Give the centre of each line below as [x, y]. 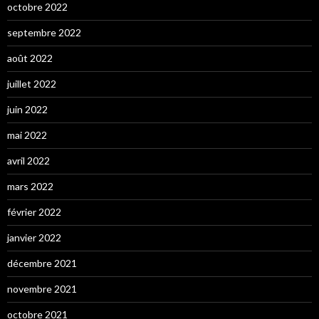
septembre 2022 [44, 32]
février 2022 [34, 211]
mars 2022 [30, 186]
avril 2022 [28, 160]
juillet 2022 [32, 83]
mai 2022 [27, 135]
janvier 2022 [34, 237]
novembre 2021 [42, 288]
